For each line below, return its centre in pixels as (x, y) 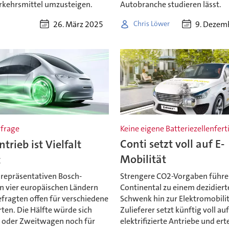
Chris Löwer (152, 24)
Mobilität (143, 159)
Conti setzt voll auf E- (173, 144)
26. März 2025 (78, 24)
